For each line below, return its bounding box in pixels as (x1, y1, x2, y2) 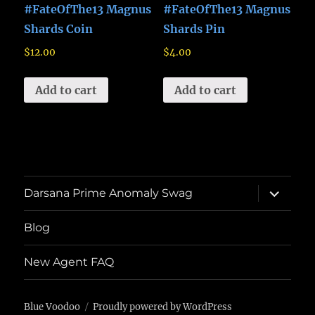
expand (256, 182, 304, 196)
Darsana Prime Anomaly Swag (24, 186, 193, 200)
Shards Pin (162, 22, 225, 37)
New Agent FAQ (24, 255, 115, 269)
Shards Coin (24, 22, 94, 37)
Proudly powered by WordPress (93, 300, 233, 313)
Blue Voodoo (24, 300, 81, 313)
